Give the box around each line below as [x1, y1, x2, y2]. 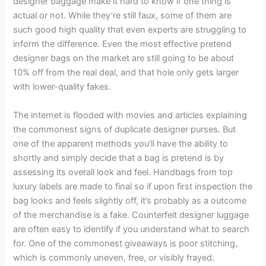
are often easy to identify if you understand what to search [13, 223, 250, 235]
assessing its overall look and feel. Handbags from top [13, 166, 233, 178]
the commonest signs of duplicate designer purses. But [13, 123, 236, 135]
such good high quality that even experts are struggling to [13, 24, 247, 36]
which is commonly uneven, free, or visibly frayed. [13, 252, 215, 263]
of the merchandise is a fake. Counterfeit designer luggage [13, 209, 249, 220]
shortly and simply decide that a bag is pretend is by [13, 152, 224, 163]
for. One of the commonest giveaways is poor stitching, [13, 237, 238, 249]
